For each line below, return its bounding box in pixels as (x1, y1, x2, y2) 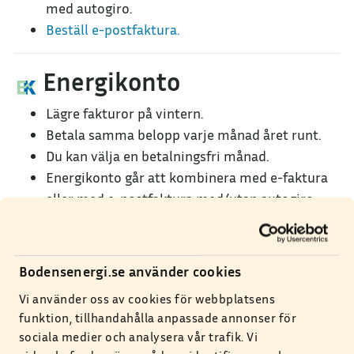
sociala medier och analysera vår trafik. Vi (18, 328, 258, 345)
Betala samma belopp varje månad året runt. (46, 126, 321, 143)
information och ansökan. (73, 211, 231, 228)
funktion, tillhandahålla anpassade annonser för (18, 309, 297, 326)
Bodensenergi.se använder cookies (18, 262, 242, 280)
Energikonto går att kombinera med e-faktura (46, 168, 328, 186)
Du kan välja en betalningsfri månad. (46, 147, 269, 164)
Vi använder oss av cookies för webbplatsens (18, 290, 276, 307)
